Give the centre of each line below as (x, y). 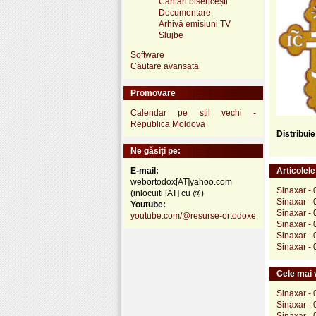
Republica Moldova (168, 124)
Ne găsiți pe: (156, 151)
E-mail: (145, 170)
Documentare (185, 12)
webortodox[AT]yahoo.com (181, 182)
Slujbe (171, 35)
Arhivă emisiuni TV (195, 24)
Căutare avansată (165, 66)
